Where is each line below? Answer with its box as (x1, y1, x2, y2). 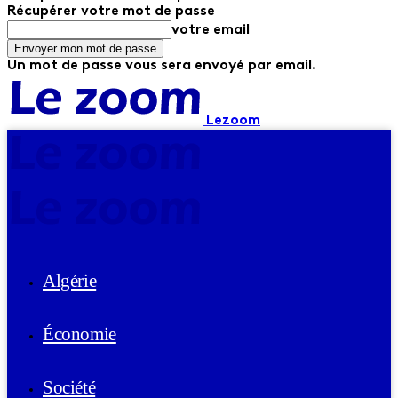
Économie (43, 323, 116, 345)
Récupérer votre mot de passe (7, 4, 215, 19)
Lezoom (206, 114, 260, 128)
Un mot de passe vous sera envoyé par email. (7, 59, 316, 73)
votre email (171, 23, 250, 37)
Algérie (43, 270, 97, 291)
